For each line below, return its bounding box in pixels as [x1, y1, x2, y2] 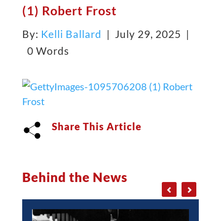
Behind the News [22, 169, 127, 185]
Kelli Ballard [40, 27, 102, 40]
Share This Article [51, 120, 142, 132]
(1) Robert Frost [22, 3, 117, 18]
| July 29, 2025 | [101, 27, 192, 40]
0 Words [22, 44, 69, 57]
